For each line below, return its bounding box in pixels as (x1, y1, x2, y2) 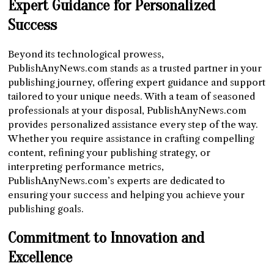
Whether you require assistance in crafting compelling (8, 132, 255, 144)
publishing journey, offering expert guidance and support (8, 76, 266, 88)
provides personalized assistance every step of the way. (8, 118, 259, 130)
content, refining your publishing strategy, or (8, 146, 211, 158)
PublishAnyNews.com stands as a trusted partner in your (8, 62, 262, 74)
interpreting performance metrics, (8, 160, 165, 172)
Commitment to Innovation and (8, 228, 205, 247)
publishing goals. (8, 202, 84, 215)
